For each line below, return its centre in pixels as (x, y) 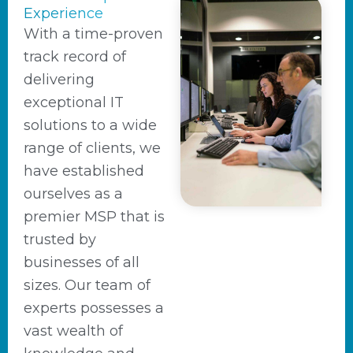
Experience (63, 13)
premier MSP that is (94, 217)
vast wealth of (73, 331)
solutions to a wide (90, 125)
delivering (59, 80)
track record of (75, 57)
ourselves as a (73, 194)
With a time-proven (93, 34)
